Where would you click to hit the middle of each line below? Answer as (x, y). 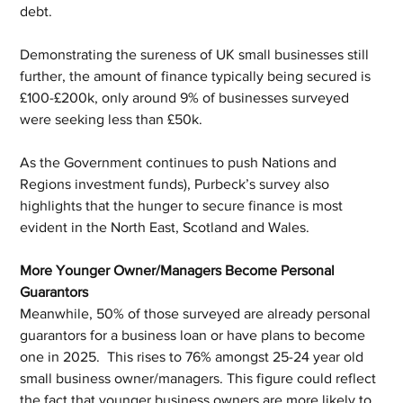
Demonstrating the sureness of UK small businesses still (197, 54)
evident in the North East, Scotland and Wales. (167, 227)
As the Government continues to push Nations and (180, 162)
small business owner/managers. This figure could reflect (200, 378)
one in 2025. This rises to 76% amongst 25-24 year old (194, 357)
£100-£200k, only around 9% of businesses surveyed (187, 98)
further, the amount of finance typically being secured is (197, 76)
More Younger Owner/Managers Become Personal (179, 270)
